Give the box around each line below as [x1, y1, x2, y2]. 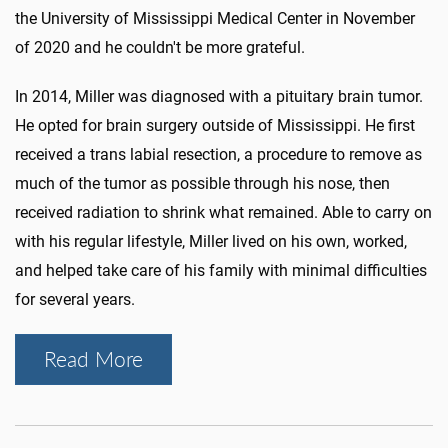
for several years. [15, 290, 135, 310]
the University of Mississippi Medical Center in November [15, 9, 415, 29]
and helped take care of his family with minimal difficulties [15, 261, 427, 281]
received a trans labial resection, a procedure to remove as [15, 145, 422, 165]
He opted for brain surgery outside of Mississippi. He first [15, 116, 415, 136]
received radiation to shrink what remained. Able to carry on [15, 203, 432, 223]
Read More [44, 345, 143, 374]
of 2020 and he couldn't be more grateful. [15, 38, 305, 58]
